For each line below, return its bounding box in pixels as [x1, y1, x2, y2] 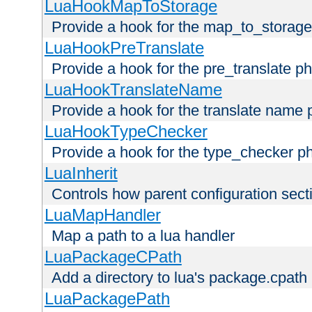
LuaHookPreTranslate [44, 38, 204, 57]
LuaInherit [44, 163, 118, 182]
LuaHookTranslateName [44, 79, 222, 99]
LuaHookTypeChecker [44, 121, 208, 141]
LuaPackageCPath [44, 247, 182, 266]
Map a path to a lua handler [52, 226, 235, 244]
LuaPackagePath [44, 288, 170, 308]
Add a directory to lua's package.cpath [52, 268, 307, 286]
